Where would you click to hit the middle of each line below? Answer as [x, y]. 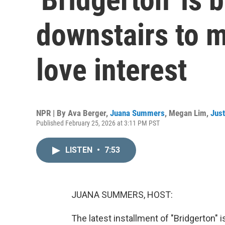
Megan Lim [188, 113]
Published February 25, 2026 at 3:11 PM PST [98, 123]
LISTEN [80, 150]
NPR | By [52, 113]
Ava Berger [87, 113]
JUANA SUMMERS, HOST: [122, 195]
